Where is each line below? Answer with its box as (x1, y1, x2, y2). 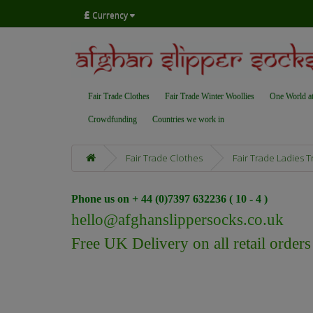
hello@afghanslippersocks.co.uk (71, 211, 284, 229)
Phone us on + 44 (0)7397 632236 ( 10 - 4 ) (71, 193, 270, 205)
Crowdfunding (88, 115, 137, 125)
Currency (92, 8, 128, 21)
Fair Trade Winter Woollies (165, 92, 254, 102)
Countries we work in (152, 115, 224, 125)
